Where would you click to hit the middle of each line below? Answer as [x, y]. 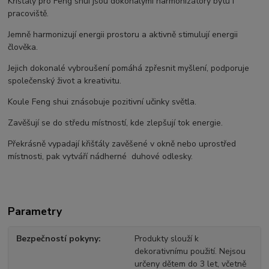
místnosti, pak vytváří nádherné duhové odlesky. [101, 156]
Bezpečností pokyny [58, 238]
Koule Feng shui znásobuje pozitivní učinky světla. [102, 101]
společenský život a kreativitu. [65, 80]
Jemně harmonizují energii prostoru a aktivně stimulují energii [123, 34]
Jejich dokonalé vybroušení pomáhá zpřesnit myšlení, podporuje [129, 68]
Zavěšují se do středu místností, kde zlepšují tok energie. [116, 122]
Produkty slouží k [166, 238]
